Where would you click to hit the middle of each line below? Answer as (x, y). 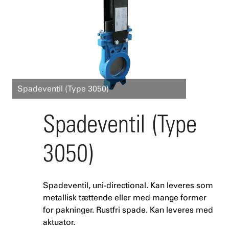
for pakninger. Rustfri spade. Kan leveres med (128, 210)
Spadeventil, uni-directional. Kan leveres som (128, 185)
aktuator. (59, 222)
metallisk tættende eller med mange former (125, 198)
